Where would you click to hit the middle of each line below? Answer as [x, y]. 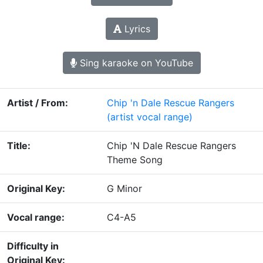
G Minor [124, 189]
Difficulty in [33, 246]
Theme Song [135, 160]
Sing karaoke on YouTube [135, 63]
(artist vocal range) [150, 117]
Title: [19, 146]
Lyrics [136, 29]
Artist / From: [38, 103]
